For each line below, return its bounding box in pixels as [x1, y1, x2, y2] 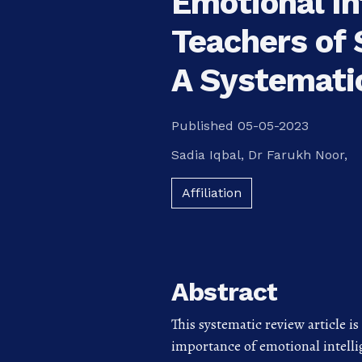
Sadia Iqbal [170, 146, 241, 162]
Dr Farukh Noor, [247, 146, 347, 162]
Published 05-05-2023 [170, 117, 309, 133]
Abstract [170, 276, 278, 307]
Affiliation [181, 184, 242, 200]
